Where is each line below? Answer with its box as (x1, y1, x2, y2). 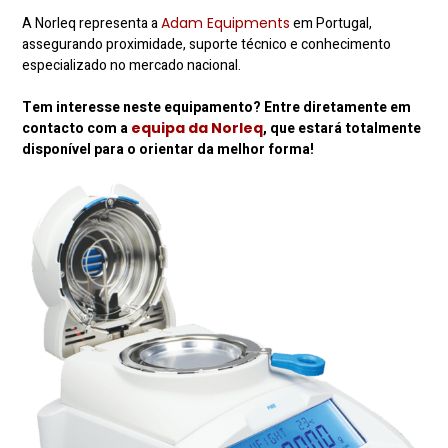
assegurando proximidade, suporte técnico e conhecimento (22, 33, 392, 55)
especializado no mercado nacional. (22, 54, 242, 76)
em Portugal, (290, 12, 373, 34)
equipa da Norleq (131, 117, 264, 138)
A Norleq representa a (22, 12, 162, 34)
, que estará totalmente (263, 117, 422, 139)
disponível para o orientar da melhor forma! (22, 138, 315, 160)
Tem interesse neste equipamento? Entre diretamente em (22, 96, 412, 118)
